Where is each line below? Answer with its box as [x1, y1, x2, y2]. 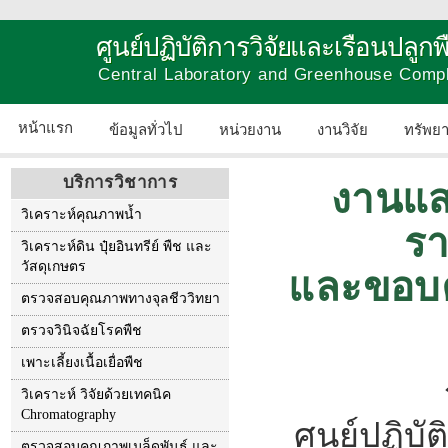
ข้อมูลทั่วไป [109, 121, 183, 138]
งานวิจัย [317, 121, 368, 138]
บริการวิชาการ [63, 173, 177, 192]
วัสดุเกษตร [21, 259, 86, 274]
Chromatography [21, 407, 116, 422]
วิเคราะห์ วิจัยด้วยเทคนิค [21, 387, 171, 402]
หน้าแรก [18, 120, 73, 136]
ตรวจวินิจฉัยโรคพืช [21, 323, 142, 338]
